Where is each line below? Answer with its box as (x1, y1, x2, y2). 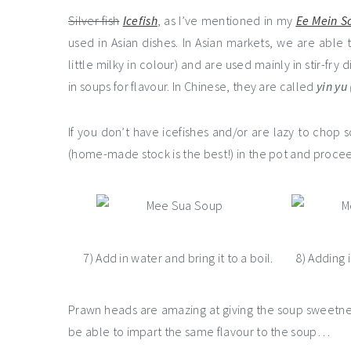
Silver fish (68, 13, 120, 29)
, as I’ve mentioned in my (157, 13, 296, 29)
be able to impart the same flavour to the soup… (68, 324, 331, 340)
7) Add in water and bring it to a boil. (83, 250, 273, 266)
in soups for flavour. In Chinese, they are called (68, 78, 317, 95)
